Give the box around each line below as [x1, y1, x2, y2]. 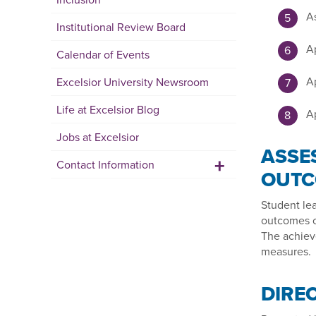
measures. [260, 243, 311, 259]
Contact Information [56, 157, 154, 172]
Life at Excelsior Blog [56, 102, 159, 117]
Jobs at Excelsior [56, 129, 139, 145]
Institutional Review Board [56, 19, 186, 35]
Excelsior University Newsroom [56, 74, 209, 90]
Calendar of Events [56, 47, 150, 62]
